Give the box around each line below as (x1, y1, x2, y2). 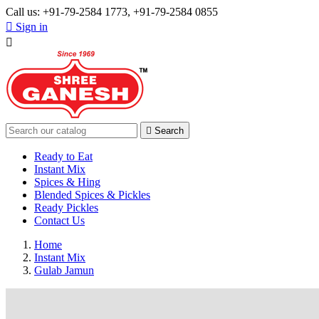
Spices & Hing (34, 176, 100, 188)
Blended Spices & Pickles (34, 189, 150, 201)
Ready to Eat (34, 150, 93, 162)
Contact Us (34, 214, 85, 226)
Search (155, 125, 184, 136)
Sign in (16, 21, 48, 33)
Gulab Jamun (34, 264, 94, 276)
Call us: (6, 6, 43, 18)
